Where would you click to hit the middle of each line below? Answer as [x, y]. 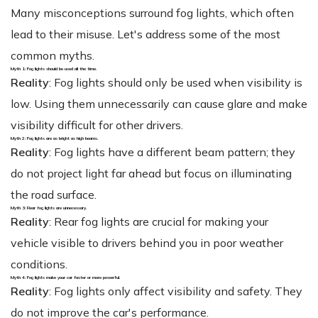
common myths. [53, 55]
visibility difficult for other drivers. [97, 125]
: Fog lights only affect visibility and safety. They [176, 291]
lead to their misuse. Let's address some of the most [146, 34]
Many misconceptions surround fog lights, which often [152, 12]
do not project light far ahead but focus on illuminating [151, 173]
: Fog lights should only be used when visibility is [176, 82]
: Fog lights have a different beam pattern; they [172, 152]
